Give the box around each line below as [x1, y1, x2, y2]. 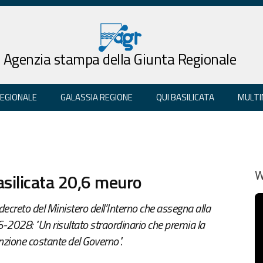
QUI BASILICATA [156, 90, 214, 104]
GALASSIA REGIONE [60, 90, 133, 104]
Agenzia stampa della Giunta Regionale [3, 48, 237, 70]
